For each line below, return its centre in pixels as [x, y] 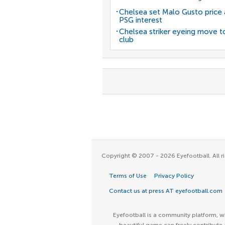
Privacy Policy [174, 176]
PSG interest [141, 20]
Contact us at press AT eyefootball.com [166, 191]
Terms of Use [128, 176]
